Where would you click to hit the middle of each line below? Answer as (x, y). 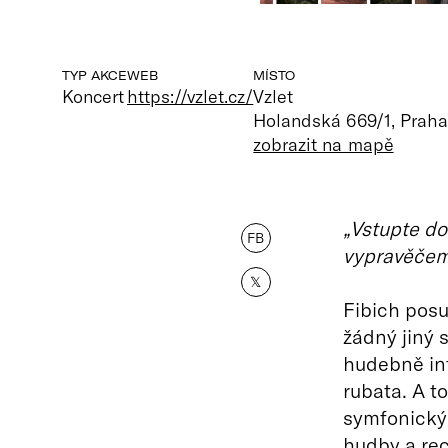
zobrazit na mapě (323, 144)
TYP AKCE (94, 75)
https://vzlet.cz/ (190, 96)
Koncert (93, 96)
